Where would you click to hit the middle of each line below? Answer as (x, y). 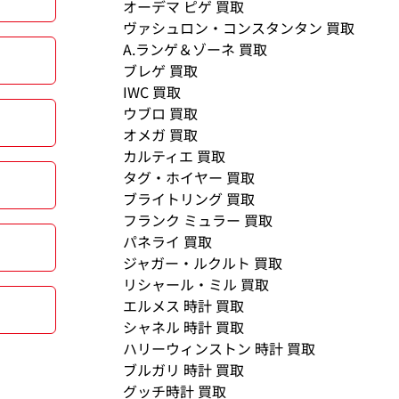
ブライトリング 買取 (189, 199)
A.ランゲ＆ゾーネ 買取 (195, 49)
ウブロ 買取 (161, 114)
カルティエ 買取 (175, 156)
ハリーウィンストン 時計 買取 (220, 349)
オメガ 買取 (161, 135)
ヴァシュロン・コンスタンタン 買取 (239, 28)
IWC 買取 (152, 92)
